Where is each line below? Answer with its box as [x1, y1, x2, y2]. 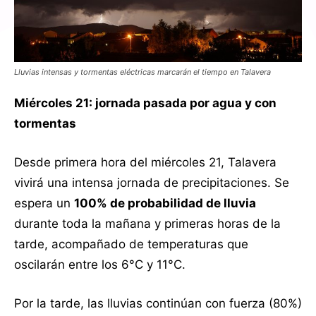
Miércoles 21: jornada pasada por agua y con [14, 95, 276, 110]
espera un [14, 195, 74, 210]
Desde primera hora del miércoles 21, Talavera [14, 154, 276, 169]
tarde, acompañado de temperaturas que [14, 236, 248, 251]
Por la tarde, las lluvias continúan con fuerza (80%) [14, 296, 302, 310]
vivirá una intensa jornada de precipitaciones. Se [14, 175, 289, 190]
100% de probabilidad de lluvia [74, 195, 256, 210]
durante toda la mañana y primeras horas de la [14, 216, 281, 231]
